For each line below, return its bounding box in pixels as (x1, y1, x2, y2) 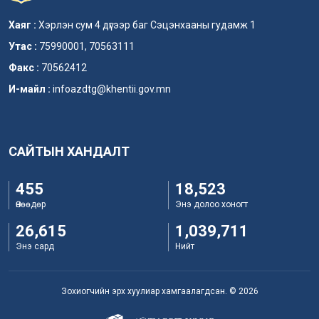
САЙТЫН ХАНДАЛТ (9, 143, 130, 159)
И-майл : (9, 83, 53, 95)
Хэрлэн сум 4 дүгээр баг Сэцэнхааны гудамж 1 (38, 19, 256, 31)
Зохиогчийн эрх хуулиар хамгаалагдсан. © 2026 (61, 286, 258, 296)
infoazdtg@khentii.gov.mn (53, 83, 171, 95)
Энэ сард (16, 241, 54, 251)
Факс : (9, 61, 41, 73)
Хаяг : (9, 19, 38, 31)
